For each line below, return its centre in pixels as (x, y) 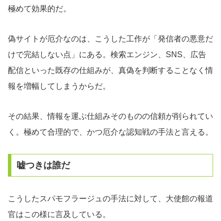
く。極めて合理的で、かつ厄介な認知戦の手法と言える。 (110, 132)
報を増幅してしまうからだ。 (59, 86)
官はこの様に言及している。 (59, 215)
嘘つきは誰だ (43, 166)
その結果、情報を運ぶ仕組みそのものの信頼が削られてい (110, 116)
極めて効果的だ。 (39, 8)
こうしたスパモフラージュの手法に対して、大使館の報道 (110, 199)
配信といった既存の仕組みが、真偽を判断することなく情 (110, 70)
